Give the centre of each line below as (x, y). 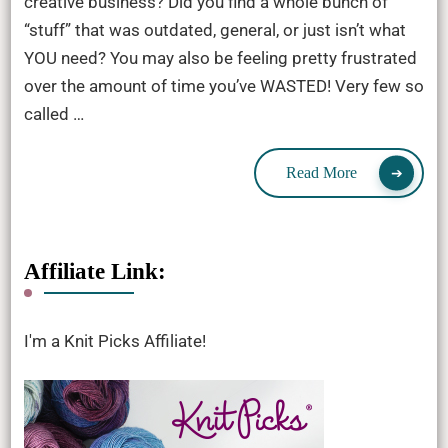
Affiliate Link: (94, 271)
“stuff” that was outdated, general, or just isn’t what (214, 29)
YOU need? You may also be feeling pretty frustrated (220, 57)
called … (53, 113)
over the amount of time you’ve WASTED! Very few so (223, 85)
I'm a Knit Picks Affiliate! (114, 340)
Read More (322, 172)
